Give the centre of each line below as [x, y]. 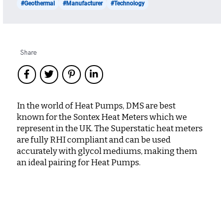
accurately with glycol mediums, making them [107, 151]
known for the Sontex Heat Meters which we [102, 117]
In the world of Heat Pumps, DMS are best [96, 106]
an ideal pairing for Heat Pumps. [78, 162]
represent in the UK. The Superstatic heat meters [110, 128]
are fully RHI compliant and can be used [93, 140]
